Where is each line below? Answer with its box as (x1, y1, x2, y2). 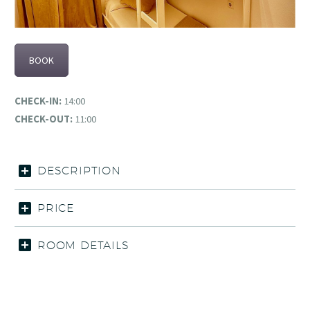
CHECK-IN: (15, 95, 62, 108)
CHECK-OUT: (15, 113, 73, 126)
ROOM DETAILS (37, 238, 129, 252)
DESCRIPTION (37, 164, 121, 178)
